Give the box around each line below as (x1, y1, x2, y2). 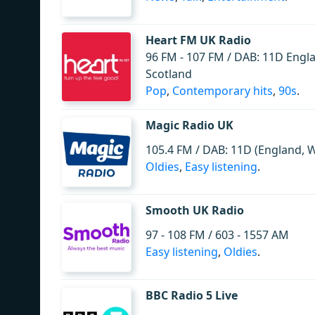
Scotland (146, 66, 192, 82)
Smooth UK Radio (146, 202, 244, 218)
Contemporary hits (172, 83, 273, 98)
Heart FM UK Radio (146, 32, 251, 48)
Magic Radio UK (146, 117, 233, 133)
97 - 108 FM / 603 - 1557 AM (146, 227, 289, 243)
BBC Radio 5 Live (146, 288, 238, 303)
